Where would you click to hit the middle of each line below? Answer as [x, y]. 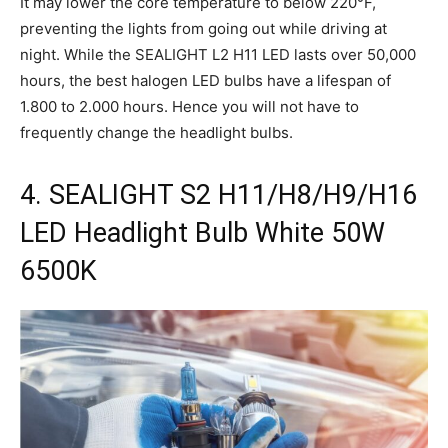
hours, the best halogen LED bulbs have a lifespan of [205, 81]
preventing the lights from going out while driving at [203, 29]
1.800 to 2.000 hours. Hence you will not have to [189, 107]
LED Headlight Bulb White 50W [202, 233]
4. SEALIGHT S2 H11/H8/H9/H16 [218, 195]
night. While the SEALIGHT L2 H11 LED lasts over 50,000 [218, 55]
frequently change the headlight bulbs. [156, 133]
